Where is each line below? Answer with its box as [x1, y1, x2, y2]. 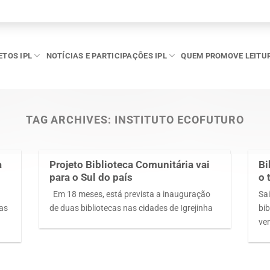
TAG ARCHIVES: [25, 113, 115, 126]
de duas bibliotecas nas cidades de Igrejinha [49, 203, 213, 214]
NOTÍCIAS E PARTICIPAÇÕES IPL [46, 51, 167, 60]
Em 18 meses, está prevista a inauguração [49, 189, 211, 200]
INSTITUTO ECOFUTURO [114, 113, 245, 126]
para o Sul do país [49, 171, 133, 183]
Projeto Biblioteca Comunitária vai [49, 159, 210, 171]
